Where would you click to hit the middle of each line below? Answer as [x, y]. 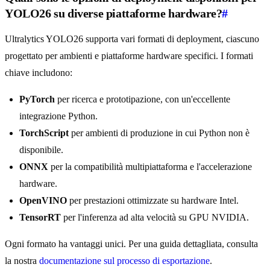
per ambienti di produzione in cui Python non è [159, 133]
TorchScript [44, 133]
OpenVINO [43, 201]
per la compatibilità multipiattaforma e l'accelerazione [150, 167]
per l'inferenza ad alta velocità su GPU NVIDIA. [155, 218]
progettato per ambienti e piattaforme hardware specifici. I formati [129, 56]
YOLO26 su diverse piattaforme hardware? [114, 14]
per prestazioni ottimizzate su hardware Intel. [153, 201]
